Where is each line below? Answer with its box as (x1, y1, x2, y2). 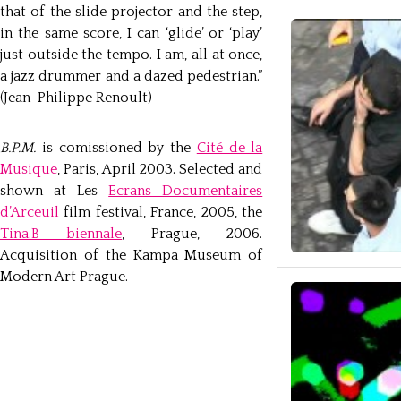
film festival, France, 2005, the (59, 204, 263, 220)
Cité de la (196, 140, 263, 156)
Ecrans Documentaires (108, 183, 263, 199)
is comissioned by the (36, 140, 197, 156)
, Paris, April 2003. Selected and (57, 161, 263, 177)
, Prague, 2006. (122, 226, 263, 242)
